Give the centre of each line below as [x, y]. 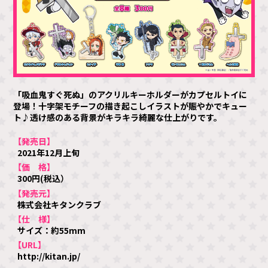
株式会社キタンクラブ [60, 204]
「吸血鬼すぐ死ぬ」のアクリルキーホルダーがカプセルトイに [130, 95]
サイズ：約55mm [52, 230]
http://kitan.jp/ [49, 256]
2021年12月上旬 [49, 153]
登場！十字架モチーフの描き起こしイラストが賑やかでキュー [130, 106]
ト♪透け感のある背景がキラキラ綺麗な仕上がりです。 [118, 118]
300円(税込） [43, 179]
